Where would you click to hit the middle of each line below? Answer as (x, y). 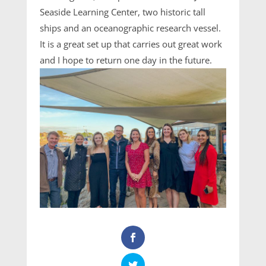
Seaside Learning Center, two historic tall (123, 12)
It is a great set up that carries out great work (131, 44)
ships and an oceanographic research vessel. (131, 28)
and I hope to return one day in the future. (126, 60)
